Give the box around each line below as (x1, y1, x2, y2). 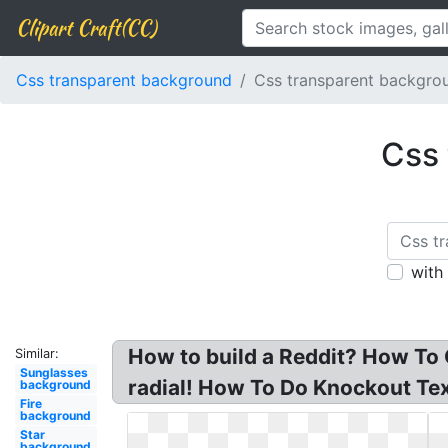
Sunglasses (19, 365, 88, 380)
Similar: (15, 346, 59, 361)
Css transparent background (16, 70, 232, 90)
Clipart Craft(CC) (16, 13, 156, 42)
